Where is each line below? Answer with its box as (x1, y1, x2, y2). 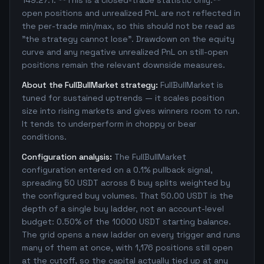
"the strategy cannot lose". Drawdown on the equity (22, 34, 235, 44)
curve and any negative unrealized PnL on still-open (22, 47, 228, 57)
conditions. (22, 131, 67, 142)
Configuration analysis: (22, 151, 112, 162)
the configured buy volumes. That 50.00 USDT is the (22, 190, 233, 201)
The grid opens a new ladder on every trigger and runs (22, 229, 240, 240)
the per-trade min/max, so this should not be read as (22, 21, 235, 31)
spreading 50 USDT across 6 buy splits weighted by (22, 177, 230, 188)
